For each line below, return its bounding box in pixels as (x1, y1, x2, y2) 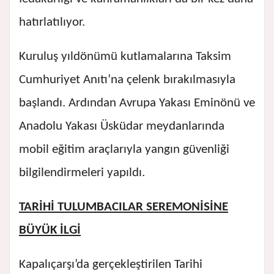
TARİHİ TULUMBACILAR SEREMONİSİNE (19, 201, 228, 214)
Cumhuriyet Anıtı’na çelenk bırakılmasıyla (19, 73, 235, 87)
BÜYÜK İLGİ (19, 224, 81, 237)
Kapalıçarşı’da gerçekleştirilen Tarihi (19, 258, 202, 272)
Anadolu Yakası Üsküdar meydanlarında (19, 120, 224, 133)
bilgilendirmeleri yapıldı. (19, 166, 148, 180)
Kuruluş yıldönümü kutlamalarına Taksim (19, 50, 231, 64)
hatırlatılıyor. (19, 16, 85, 29)
